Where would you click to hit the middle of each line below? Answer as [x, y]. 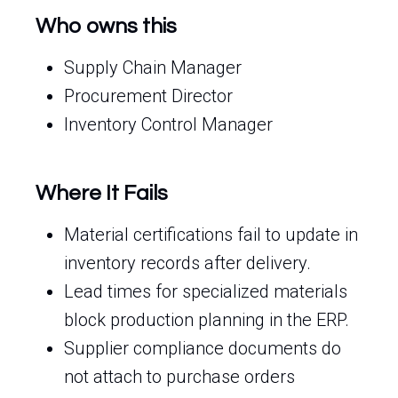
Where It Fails [102, 193]
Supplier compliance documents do [203, 348]
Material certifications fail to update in [211, 235]
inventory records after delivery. [187, 263]
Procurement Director [148, 96]
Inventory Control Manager [168, 124]
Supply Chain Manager [153, 68]
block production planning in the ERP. [207, 320]
